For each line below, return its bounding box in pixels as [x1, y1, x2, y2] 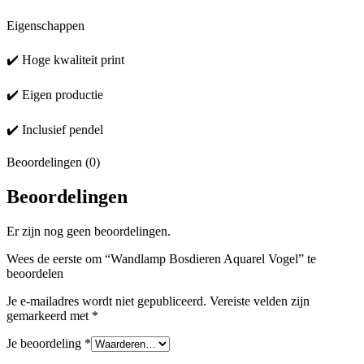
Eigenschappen [6, 18, 84, 32]
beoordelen [6, 266, 63, 280]
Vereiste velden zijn [210, 293, 310, 308]
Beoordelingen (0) [6, 154, 100, 169]
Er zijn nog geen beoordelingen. [6, 223, 171, 238]
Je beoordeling [6, 336, 84, 350]
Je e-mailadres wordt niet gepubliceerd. [6, 293, 206, 308]
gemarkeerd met [6, 308, 92, 323]
